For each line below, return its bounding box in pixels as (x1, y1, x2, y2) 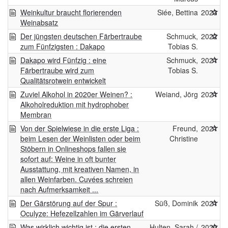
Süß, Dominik (155, 198, 198, 209)
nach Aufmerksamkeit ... (20, 184, 98, 195)
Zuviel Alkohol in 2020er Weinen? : (20, 89, 132, 100)
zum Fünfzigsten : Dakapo (20, 41, 105, 52)
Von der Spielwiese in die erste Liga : (20, 123, 139, 134)
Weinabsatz (20, 17, 58, 28)
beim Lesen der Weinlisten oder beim (20, 133, 140, 144)
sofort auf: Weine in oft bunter (20, 154, 116, 164)
